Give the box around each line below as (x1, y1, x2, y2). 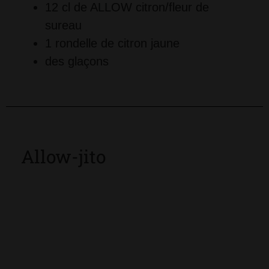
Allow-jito (21, 144, 106, 168)
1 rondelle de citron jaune (45, 36, 180, 50)
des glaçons (45, 54, 109, 68)
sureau (45, 18, 82, 32)
